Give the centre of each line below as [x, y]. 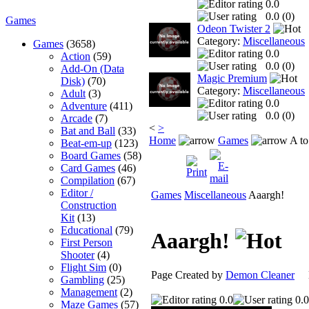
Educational [87, 230]
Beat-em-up [86, 143]
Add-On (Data [92, 68]
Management [89, 292]
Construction [89, 205]
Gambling [82, 279]
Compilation [88, 180]
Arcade [77, 118]
